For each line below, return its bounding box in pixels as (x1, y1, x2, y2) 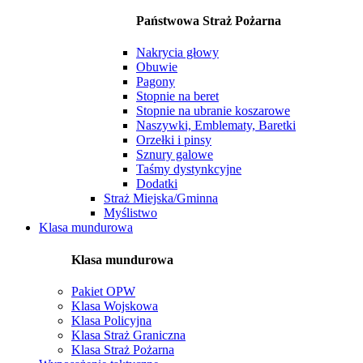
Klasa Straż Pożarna (71, 342, 174, 357)
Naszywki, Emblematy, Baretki (136, 118, 296, 133)
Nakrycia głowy (136, 45, 219, 60)
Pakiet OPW (71, 284, 135, 298)
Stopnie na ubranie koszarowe (136, 104, 290, 118)
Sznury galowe (136, 147, 213, 162)
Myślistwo (104, 206, 157, 220)
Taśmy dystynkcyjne (136, 162, 241, 177)
